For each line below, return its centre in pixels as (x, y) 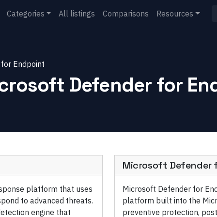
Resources (175, 14)
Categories (25, 14)
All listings (77, 14)
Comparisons (126, 14)
